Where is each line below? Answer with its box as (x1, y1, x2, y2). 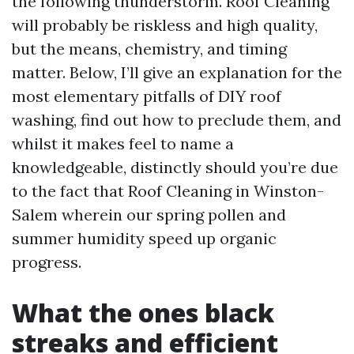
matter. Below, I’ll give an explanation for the (12, 62, 342, 82)
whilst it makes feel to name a (12, 134, 234, 153)
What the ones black (12, 296, 274, 330)
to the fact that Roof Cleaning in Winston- (12, 181, 324, 201)
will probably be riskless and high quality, (12, 15, 318, 35)
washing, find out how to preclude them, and (12, 110, 341, 130)
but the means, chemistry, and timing (12, 39, 287, 58)
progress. (12, 252, 81, 272)
